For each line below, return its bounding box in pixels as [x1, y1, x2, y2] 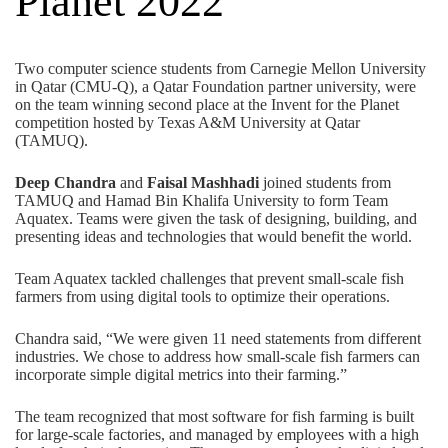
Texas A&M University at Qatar [158, 114, 360, 131]
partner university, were [264, 78, 416, 95]
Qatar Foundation [153, 78, 264, 95]
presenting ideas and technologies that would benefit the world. [15, 228, 412, 245]
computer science [48, 60, 157, 77]
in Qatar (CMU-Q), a [15, 78, 153, 95]
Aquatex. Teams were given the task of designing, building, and [15, 210, 417, 227]
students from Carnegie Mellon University [157, 60, 426, 77]
